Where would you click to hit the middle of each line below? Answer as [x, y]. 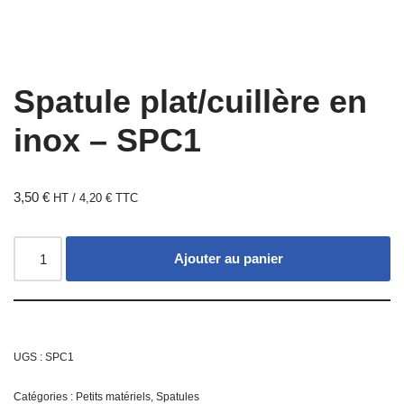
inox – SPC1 [107, 141]
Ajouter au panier [228, 259]
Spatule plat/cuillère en [190, 102]
